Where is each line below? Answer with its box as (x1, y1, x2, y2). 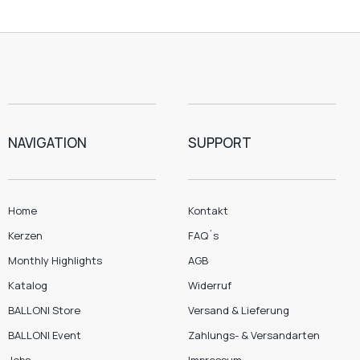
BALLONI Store (8, 303, 80, 318)
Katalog (8, 278, 47, 293)
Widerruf (188, 278, 231, 293)
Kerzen (8, 228, 43, 243)
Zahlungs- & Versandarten (188, 328, 320, 343)
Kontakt (188, 203, 228, 219)
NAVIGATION (8, 133, 87, 153)
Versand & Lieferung (188, 303, 289, 318)
